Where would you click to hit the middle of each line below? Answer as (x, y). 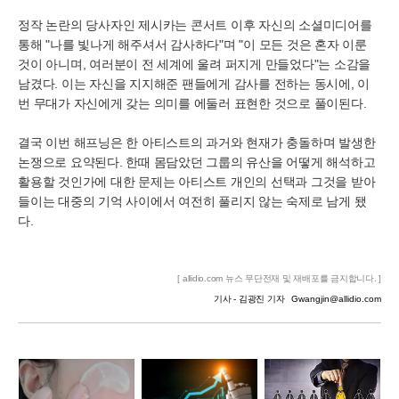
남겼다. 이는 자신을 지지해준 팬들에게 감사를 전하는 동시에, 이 (194, 84)
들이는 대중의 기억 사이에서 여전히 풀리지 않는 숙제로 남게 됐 (192, 201)
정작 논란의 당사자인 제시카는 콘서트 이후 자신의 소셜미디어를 (195, 25)
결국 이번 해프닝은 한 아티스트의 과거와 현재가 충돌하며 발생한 (197, 142)
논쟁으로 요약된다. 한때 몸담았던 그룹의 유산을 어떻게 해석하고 (197, 162)
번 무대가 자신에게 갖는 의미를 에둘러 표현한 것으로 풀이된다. (192, 103)
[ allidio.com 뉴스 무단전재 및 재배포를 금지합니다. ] (279, 278)
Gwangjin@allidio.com (336, 299)
